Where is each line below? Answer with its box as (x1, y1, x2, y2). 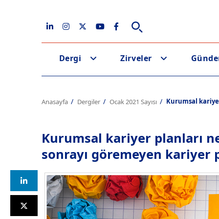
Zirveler (120, 53, 152, 64)
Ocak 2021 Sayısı (109, 97, 157, 106)
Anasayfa (42, 97, 68, 106)
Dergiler (77, 97, 100, 106)
